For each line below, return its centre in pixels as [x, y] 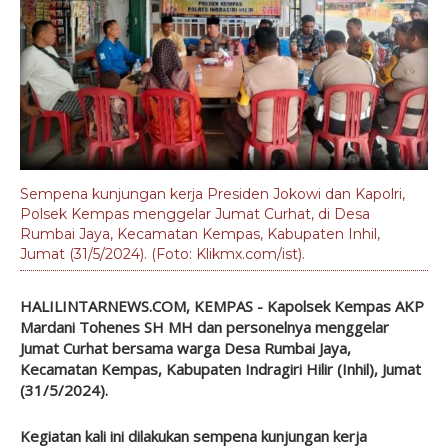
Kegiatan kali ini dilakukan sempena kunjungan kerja [193, 435]
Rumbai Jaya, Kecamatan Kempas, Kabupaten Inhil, [200, 233]
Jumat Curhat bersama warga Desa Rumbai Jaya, [185, 347]
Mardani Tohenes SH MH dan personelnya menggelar [204, 326]
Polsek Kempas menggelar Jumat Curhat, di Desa [195, 213]
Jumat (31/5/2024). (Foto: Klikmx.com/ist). [162, 253]
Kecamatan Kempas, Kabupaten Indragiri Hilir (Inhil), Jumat [220, 368]
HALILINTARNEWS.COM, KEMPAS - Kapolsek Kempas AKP [222, 305]
